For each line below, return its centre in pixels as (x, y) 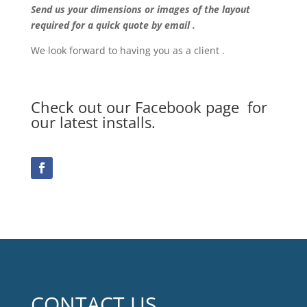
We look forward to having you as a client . (127, 50)
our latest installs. (93, 122)
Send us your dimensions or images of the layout (140, 9)
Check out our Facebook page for (149, 107)
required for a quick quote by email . (113, 25)
